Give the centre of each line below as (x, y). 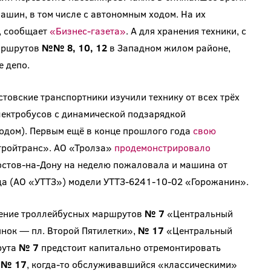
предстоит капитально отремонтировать (129, 247)
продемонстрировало (162, 148)
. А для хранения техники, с (186, 31)
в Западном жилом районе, (168, 48)
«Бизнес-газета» (87, 31)
